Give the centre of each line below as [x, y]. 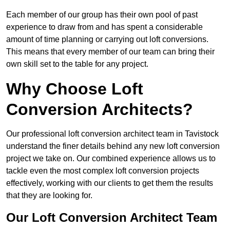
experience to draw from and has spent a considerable [104, 27]
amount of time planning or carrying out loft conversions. [107, 40]
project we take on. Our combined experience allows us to [111, 159]
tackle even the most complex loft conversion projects [103, 171]
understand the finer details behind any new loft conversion [113, 146]
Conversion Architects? [100, 110]
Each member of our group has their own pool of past [102, 15]
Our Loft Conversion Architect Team [112, 218]
